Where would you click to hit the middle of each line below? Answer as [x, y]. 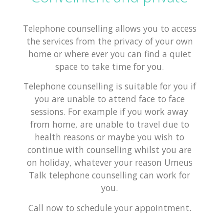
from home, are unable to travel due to [109, 124]
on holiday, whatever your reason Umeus [109, 163]
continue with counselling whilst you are [109, 150]
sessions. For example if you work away [109, 112]
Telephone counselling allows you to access [109, 28]
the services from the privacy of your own [109, 41]
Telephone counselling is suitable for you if [109, 86]
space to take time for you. [109, 66]
